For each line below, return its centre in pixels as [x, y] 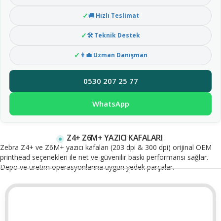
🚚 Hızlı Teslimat [113, 15]
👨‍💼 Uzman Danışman [113, 55]
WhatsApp [110, 103]
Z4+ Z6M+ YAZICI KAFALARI [114, 137]
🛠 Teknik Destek [113, 35]
